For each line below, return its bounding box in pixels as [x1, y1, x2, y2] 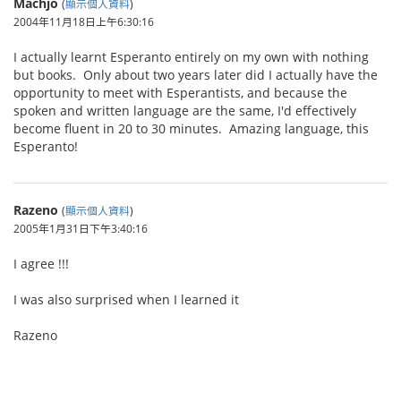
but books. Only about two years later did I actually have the [13, 66, 378, 83]
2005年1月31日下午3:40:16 [13, 221, 148, 235]
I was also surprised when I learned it [13, 291, 239, 308]
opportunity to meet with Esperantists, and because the [13, 84, 347, 101]
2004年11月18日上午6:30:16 [13, 14, 154, 29]
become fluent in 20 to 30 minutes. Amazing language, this [13, 120, 369, 137]
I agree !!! [13, 255, 69, 272]
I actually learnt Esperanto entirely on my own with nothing [13, 48, 369, 65]
